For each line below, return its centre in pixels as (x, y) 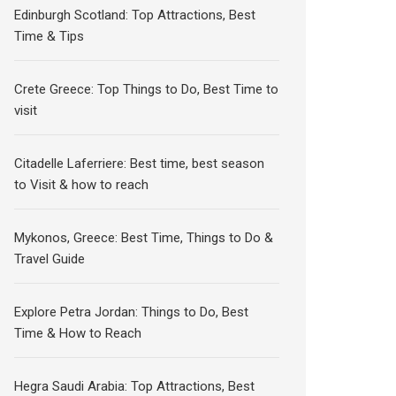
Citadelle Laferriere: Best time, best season (140, 164)
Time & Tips (49, 36)
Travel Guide (50, 259)
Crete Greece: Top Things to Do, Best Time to (147, 89)
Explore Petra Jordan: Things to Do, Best (132, 312)
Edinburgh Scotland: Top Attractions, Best (135, 15)
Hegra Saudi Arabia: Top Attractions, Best (135, 386)
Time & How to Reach (78, 333)
